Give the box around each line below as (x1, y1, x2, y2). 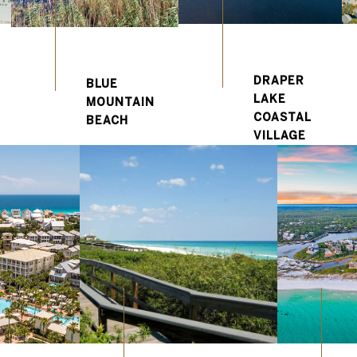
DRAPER (253, 73, 304, 87)
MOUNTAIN (85, 96, 155, 108)
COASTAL (253, 110, 311, 124)
